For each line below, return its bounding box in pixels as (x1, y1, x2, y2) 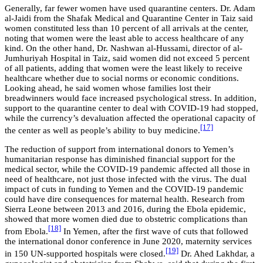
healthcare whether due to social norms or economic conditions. (5, 73, 239, 83)
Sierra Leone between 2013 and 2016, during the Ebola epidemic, (5, 204, 246, 214)
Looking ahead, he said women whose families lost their (5, 83, 211, 93)
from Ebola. (5, 226, 48, 236)
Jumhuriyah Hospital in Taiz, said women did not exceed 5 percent (5, 53, 249, 63)
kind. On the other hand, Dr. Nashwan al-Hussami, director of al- (5, 43, 242, 53)
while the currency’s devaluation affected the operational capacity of (5, 113, 255, 123)
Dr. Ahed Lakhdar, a (178, 248, 255, 258)
